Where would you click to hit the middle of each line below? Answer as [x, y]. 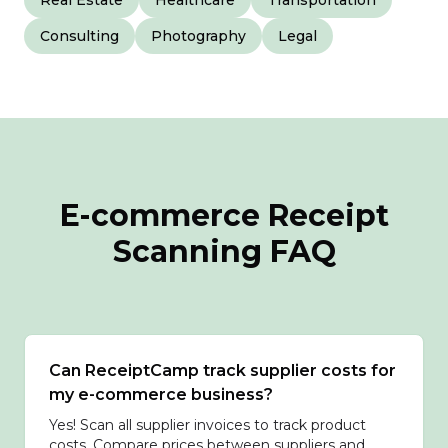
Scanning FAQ [224, 251]
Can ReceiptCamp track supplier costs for [222, 370]
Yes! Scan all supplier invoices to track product [207, 425]
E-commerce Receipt [224, 215]
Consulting [79, 36]
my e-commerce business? [161, 394]
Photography [198, 36]
